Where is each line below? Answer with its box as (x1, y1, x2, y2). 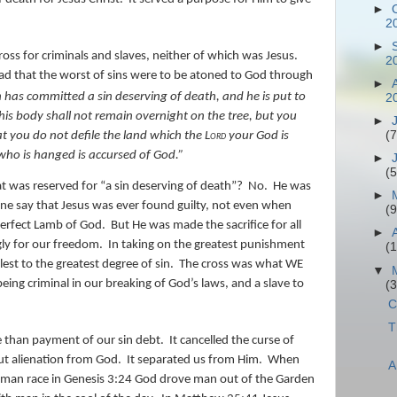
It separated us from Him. (127, 353, 262, 367)
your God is (226, 128, 289, 143)
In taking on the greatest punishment (108, 237, 305, 252)
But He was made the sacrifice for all (111, 218, 301, 232)
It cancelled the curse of (169, 333, 294, 347)
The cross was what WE (179, 257, 303, 271)
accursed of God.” (86, 148, 183, 162)
